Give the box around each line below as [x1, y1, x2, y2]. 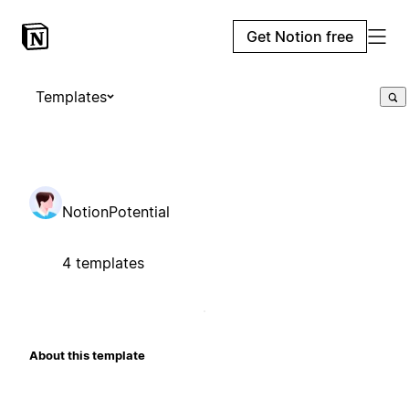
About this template [29, 347, 145, 362]
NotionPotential [62, 202, 170, 221]
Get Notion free [246, 27, 353, 46]
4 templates [62, 253, 144, 272]
